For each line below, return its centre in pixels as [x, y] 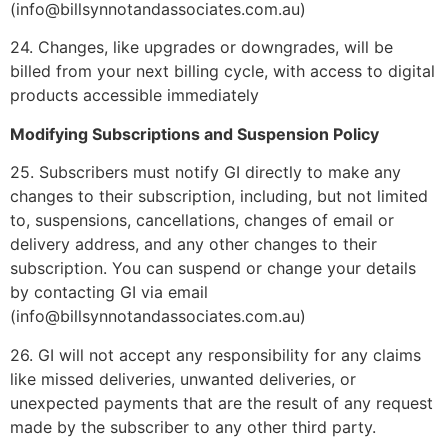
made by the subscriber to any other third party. [193, 426]
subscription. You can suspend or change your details [213, 268]
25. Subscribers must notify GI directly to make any [205, 172]
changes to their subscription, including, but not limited [219, 196]
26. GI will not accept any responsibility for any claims [215, 354]
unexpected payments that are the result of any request [221, 402]
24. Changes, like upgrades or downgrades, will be [201, 47]
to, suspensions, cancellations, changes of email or [202, 220]
